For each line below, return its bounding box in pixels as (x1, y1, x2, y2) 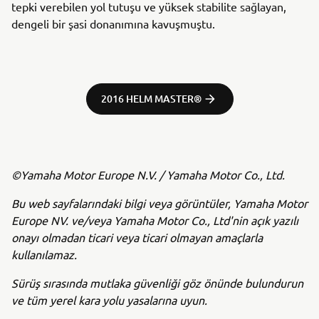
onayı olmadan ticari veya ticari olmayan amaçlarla (11, 230, 263, 244)
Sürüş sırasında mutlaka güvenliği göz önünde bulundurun (11, 276, 303, 290)
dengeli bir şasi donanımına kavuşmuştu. (11, 16, 215, 31)
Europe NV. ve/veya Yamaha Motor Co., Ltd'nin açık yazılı (11, 213, 298, 227)
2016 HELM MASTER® (100, 92, 202, 105)
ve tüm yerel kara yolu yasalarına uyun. (11, 293, 207, 307)
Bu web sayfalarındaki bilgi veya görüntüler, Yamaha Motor (11, 196, 308, 210)
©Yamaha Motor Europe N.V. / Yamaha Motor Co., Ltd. (11, 167, 285, 182)
